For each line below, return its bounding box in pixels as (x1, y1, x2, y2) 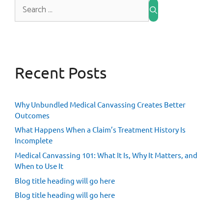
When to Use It (15, 161, 63, 170)
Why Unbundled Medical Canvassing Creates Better (15, 99, 186, 109)
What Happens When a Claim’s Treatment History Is (15, 125, 186, 135)
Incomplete (15, 136, 53, 145)
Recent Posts (15, 62, 107, 82)
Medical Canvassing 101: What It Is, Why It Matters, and (15, 150, 197, 160)
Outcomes (15, 110, 50, 120)
